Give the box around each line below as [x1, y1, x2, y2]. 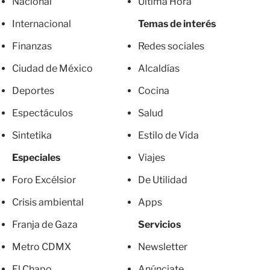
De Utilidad [138, 174, 187, 186]
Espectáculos [12, 107, 73, 119]
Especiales [12, 152, 60, 164]
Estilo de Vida [138, 130, 199, 142]
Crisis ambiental [12, 196, 84, 209]
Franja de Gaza [12, 219, 78, 231]
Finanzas [12, 40, 52, 52]
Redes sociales [138, 40, 204, 52]
